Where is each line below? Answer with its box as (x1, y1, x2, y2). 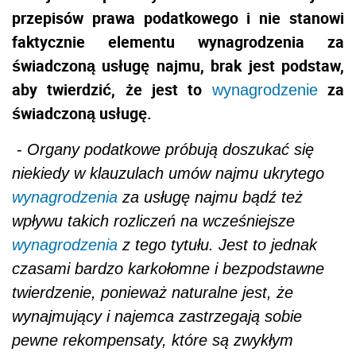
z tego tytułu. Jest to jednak (118, 236, 317, 254)
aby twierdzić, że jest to (12, 79, 212, 101)
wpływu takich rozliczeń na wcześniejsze (12, 212, 295, 230)
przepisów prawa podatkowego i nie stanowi (12, 7, 344, 29)
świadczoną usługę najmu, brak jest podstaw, (12, 55, 344, 77)
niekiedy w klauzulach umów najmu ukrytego (12, 164, 324, 183)
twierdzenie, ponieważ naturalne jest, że (12, 284, 293, 302)
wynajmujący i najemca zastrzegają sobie (12, 308, 302, 326)
